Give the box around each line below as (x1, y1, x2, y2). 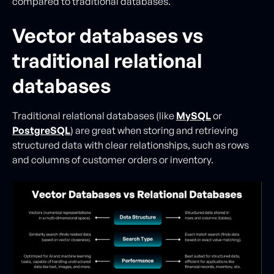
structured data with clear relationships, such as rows (12, 139, 249, 151)
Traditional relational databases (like (12, 109, 176, 122)
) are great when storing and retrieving (70, 124, 238, 136)
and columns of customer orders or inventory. (12, 154, 215, 166)
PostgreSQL (12, 124, 70, 136)
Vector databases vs (12, 23, 203, 48)
